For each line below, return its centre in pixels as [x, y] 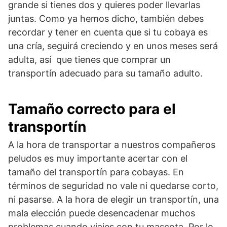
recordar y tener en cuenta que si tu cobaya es [108, 32]
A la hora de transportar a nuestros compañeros [112, 145]
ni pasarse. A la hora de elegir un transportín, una [113, 199]
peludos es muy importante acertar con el [98, 158]
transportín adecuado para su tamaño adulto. [105, 73]
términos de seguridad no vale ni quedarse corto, [113, 186]
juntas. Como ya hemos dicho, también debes [106, 18]
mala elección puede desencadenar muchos [102, 213]
